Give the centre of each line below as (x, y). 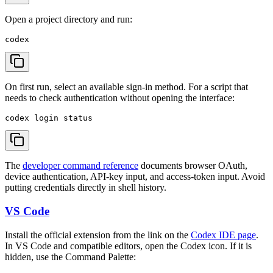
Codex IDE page (223, 235)
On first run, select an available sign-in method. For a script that (126, 87)
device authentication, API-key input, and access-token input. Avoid (135, 177)
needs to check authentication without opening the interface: (120, 98)
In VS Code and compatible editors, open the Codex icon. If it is (128, 246)
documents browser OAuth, (193, 166)
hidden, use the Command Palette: (70, 257)
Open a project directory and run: (69, 19)
